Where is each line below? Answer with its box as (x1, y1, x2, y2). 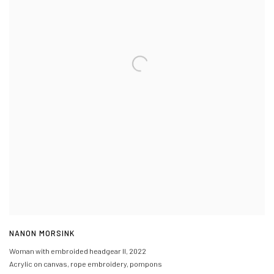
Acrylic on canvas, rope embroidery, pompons (9, 260, 162, 269)
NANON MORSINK (9, 229, 75, 238)
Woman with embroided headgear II (9, 247, 126, 256)
